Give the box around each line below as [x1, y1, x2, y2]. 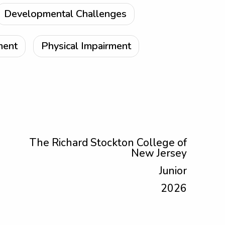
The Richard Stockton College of [30, 136, 187, 150]
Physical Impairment [41, 39, 131, 53]
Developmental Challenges [4, 7, 127, 21]
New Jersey [131, 146, 187, 160]
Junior [159, 164, 187, 178]
